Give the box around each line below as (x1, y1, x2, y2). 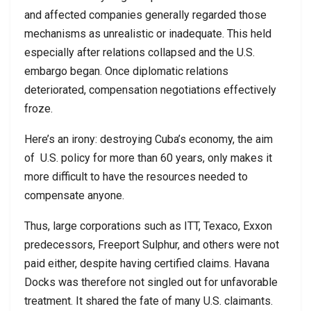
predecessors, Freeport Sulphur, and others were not (24, 237, 279, 251)
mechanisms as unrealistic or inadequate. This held (24, 26, 271, 40)
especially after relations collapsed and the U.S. (24, 45, 255, 59)
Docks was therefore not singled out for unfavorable (24, 275, 278, 289)
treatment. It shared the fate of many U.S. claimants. (24, 294, 273, 308)
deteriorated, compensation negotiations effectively (24, 83, 276, 96)
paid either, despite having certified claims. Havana (24, 256, 269, 270)
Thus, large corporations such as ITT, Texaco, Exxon (24, 219, 272, 233)
